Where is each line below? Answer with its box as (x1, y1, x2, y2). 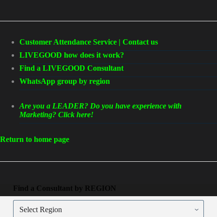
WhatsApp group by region (19, 77, 110, 85)
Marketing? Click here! (19, 110, 93, 119)
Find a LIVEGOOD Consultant (19, 64, 124, 72)
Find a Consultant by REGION (13, 184, 116, 193)
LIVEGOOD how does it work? (19, 51, 124, 59)
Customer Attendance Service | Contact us (19, 38, 158, 46)
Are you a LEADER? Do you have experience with (19, 102, 182, 110)
